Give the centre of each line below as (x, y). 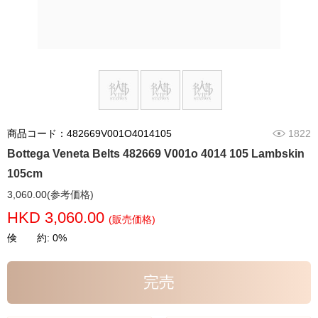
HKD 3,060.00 (58, 218)
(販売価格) (132, 220)
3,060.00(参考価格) (50, 195)
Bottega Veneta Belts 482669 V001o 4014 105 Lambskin (156, 154)
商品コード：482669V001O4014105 (89, 134)
